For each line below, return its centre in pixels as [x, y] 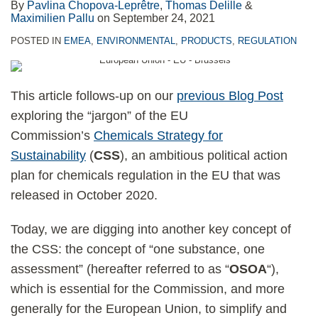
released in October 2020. [84, 195]
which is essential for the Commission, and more [148, 289]
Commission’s [52, 136]
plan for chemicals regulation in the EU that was [146, 175]
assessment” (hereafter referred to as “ [120, 269]
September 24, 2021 [164, 18]
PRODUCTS [207, 41]
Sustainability [48, 155]
